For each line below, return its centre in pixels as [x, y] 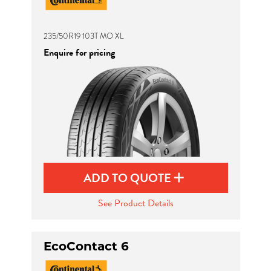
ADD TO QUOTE [129, 178]
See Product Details [135, 203]
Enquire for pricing [79, 53]
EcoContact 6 [86, 246]
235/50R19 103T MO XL [83, 36]
